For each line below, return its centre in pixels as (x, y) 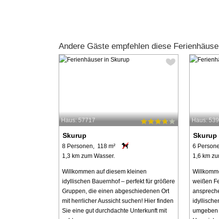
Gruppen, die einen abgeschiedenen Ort (115, 191)
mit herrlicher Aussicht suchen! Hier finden (118, 201)
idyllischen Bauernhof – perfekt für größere (118, 182)
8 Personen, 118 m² (88, 146)
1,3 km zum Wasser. (88, 156)
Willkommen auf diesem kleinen (104, 172)
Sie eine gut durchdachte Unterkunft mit (114, 211)
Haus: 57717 (78, 120)
